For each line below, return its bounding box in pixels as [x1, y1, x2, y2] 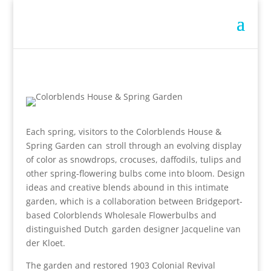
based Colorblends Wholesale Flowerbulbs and [25, 209, 217, 221]
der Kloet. [25, 237, 65, 249]
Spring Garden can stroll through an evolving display [25, 140, 241, 151]
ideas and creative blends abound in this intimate [25, 181, 229, 193]
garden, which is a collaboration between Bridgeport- [25, 195, 243, 207]
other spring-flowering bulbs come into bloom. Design [25, 168, 245, 179]
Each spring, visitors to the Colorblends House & [25, 126, 221, 137]
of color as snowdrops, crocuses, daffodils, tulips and [25, 154, 241, 165]
